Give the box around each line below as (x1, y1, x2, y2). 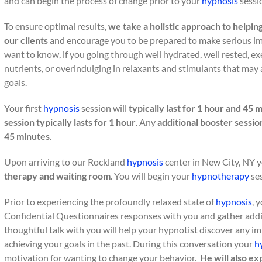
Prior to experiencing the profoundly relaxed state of (4, 196, 216, 207)
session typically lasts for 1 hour (4, 116, 136, 127)
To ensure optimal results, (4, 20, 108, 32)
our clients (4, 35, 48, 46)
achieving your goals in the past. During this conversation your (4, 238, 254, 249)
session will (80, 102, 127, 113)
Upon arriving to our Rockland (4, 156, 127, 167)
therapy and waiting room (4, 170, 111, 181)
